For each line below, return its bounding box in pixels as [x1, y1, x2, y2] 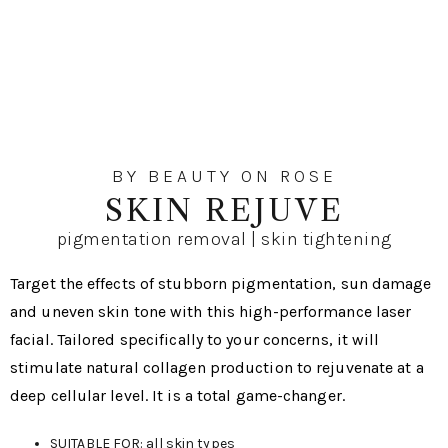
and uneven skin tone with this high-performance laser [10, 302, 412, 321]
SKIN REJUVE [104, 192, 344, 229]
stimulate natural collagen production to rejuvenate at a [10, 358, 424, 377]
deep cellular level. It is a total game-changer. [10, 386, 345, 405]
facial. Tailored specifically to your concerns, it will [10, 330, 380, 349]
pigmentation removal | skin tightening [56, 228, 392, 250]
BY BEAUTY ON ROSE [111, 165, 337, 187]
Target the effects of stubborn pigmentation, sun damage [10, 274, 432, 293]
